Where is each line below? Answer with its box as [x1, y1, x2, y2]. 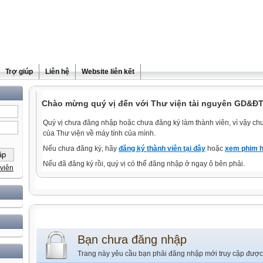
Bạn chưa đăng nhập [77, 233, 187, 246]
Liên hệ [45, 68, 69, 76]
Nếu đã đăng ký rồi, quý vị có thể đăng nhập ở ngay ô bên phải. [43, 160, 245, 168]
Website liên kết [82, 68, 134, 76]
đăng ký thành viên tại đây [119, 144, 205, 153]
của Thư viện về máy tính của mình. [43, 129, 156, 137]
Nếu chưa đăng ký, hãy [43, 144, 119, 153]
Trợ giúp [5, 68, 33, 76]
